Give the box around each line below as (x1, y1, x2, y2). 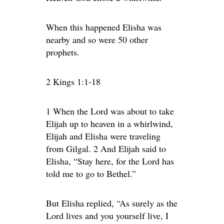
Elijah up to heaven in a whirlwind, (46, 117, 173, 129)
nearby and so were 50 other (46, 33, 148, 45)
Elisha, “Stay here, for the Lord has (46, 155, 174, 167)
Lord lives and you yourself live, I (46, 209, 168, 221)
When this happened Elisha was (46, 21, 161, 33)
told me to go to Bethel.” (46, 167, 136, 179)
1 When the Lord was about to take (46, 105, 174, 117)
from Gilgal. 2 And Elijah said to (46, 142, 166, 154)
